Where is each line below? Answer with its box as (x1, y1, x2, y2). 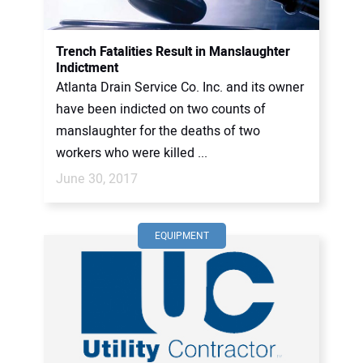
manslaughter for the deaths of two (56, 122, 260, 141)
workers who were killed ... (56, 143, 207, 163)
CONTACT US (24, 7, 98, 24)
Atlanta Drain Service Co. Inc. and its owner (56, 78, 304, 97)
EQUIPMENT (154, 228, 209, 243)
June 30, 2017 (56, 169, 138, 189)
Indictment (56, 58, 118, 78)
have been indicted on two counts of (56, 100, 266, 119)
